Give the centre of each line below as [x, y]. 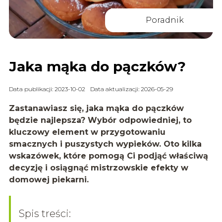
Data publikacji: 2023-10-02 [47, 89]
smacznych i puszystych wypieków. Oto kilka [105, 144]
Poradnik [165, 20]
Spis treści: [45, 213]
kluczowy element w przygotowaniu [87, 132]
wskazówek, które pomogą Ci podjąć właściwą [108, 156]
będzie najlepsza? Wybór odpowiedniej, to [100, 120]
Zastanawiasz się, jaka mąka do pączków [96, 108]
